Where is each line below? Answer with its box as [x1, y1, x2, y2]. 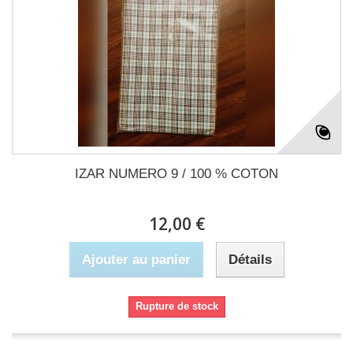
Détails [228, 252, 272, 267]
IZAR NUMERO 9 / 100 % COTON [75, 166, 278, 181]
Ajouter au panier [81, 252, 191, 267]
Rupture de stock [135, 300, 218, 312]
